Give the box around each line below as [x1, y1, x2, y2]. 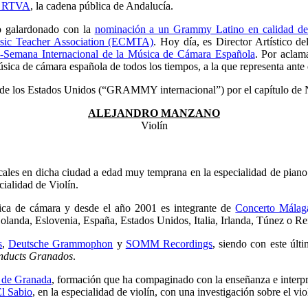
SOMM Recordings [125, 238, 212, 250]
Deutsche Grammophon [8, 238, 113, 250]
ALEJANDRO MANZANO [88, 107, 220, 119]
